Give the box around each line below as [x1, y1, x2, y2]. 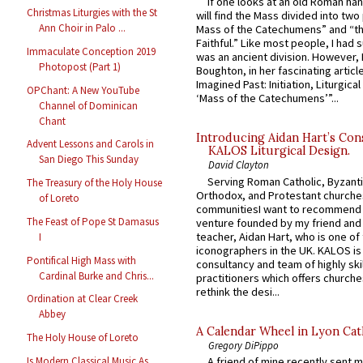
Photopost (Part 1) [39, 59, 122, 74]
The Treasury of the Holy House [27, 176, 163, 190]
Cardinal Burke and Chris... [39, 268, 155, 283]
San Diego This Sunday [39, 152, 139, 167]
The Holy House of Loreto [27, 331, 139, 345]
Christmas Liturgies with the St [27, 6, 158, 20]
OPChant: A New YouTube [27, 83, 140, 97]
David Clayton [208, 158, 269, 172]
